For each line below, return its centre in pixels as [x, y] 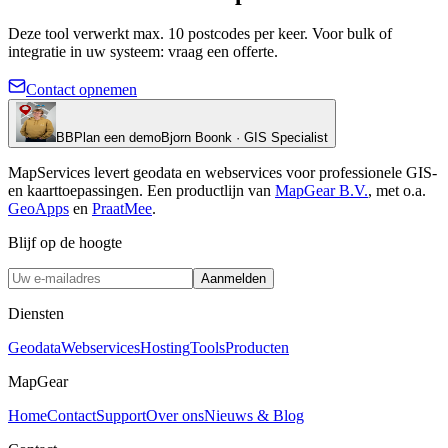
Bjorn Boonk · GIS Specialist [244, 138]
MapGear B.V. [321, 191]
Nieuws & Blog [254, 416]
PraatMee [122, 209]
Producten [257, 348]
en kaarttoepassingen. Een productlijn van [141, 191]
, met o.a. [397, 191]
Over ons [175, 416]
